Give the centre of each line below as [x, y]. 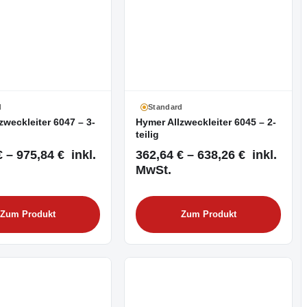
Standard [165, 107]
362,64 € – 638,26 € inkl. [206, 154]
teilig [147, 135]
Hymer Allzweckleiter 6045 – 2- [206, 123]
